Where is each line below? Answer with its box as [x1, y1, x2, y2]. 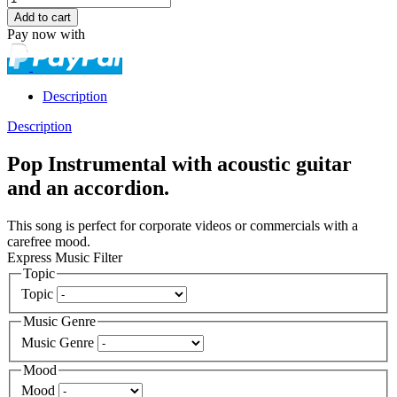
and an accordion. [7, 175, 169, 199]
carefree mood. [7, 233, 90, 249]
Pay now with [7, 26, 85, 42]
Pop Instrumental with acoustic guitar [7, 152, 352, 175]
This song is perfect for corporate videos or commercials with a [7, 217, 358, 233]
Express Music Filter [7, 249, 122, 265]
